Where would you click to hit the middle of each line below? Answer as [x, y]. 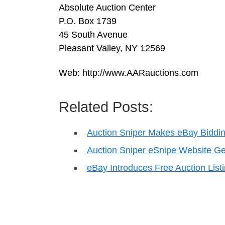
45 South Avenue [93, 34]
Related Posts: [106, 107]
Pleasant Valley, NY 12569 [112, 48]
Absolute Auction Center [107, 7]
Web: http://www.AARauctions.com [129, 73]
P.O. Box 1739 [88, 21]
